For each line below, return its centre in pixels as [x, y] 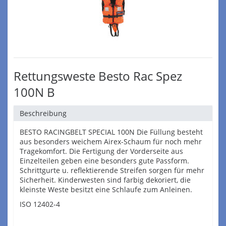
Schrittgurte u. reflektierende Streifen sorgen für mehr [112, 170]
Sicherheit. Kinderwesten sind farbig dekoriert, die [105, 180]
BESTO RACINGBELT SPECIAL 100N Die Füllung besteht [111, 132]
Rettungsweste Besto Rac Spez [98, 76]
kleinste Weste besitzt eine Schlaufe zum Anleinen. [106, 189]
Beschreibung [43, 113]
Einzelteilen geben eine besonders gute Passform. [104, 161]
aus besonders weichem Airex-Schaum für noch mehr [111, 142]
